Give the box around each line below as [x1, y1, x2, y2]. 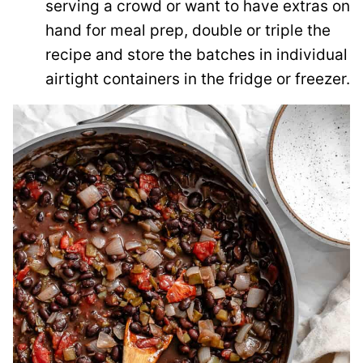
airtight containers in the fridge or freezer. [45, 69, 350, 88]
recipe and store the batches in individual [45, 45, 348, 64]
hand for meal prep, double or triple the [45, 20, 331, 40]
